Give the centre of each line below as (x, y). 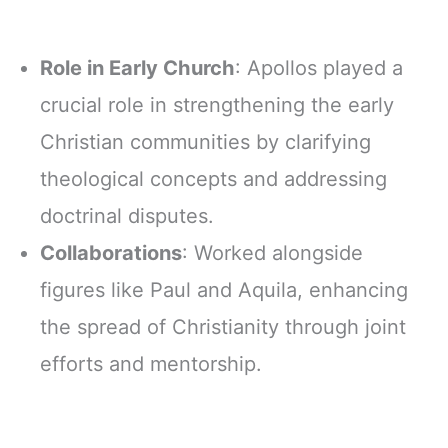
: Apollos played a (319, 67)
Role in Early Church (137, 67)
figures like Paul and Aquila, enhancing (224, 289)
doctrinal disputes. (127, 215)
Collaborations (111, 252)
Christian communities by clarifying (205, 141)
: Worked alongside (272, 252)
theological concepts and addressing (213, 178)
